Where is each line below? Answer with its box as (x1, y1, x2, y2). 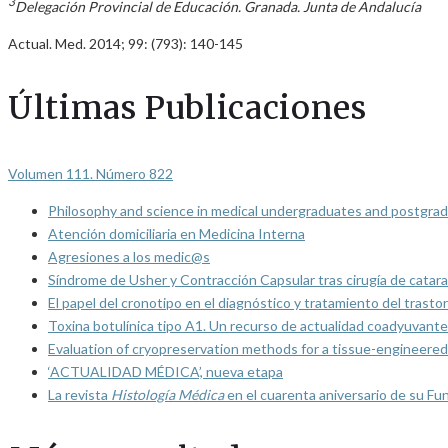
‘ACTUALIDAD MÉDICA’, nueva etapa (48, 363, 283, 381)
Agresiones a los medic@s (48, 248, 210, 266)
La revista (48, 386, 111, 404)
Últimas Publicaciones (8, 88, 367, 129)
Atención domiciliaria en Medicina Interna (48, 225, 305, 243)
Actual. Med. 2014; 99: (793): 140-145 (8, 35, 243, 53)
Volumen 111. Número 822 (8, 165, 173, 183)
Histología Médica (111, 386, 224, 404)
